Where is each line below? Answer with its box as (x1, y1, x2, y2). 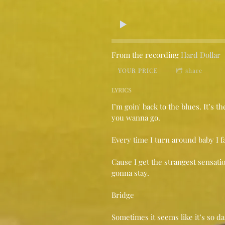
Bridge (111, 189, 134, 200)
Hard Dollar (180, 49, 220, 60)
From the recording (111, 49, 181, 60)
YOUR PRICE (118, 66, 158, 74)
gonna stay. (111, 167, 149, 178)
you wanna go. (111, 112, 160, 123)
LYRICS (111, 85, 131, 94)
